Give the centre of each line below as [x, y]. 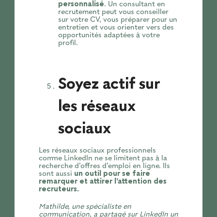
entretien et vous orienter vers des [116, 27]
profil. [68, 43]
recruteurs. [59, 189]
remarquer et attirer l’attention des [102, 181]
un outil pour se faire [112, 174]
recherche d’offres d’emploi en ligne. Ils [104, 166]
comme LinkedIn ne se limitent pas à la [103, 158]
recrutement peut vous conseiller [113, 12]
